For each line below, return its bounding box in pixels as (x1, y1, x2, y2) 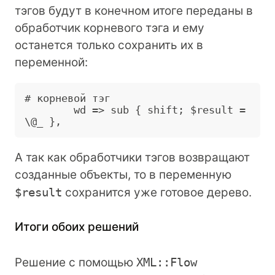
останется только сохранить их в (15, 37, 203, 52)
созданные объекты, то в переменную (15, 167, 231, 182)
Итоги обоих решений (15, 220, 139, 234)
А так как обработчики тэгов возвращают (15, 150, 250, 165)
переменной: (15, 55, 88, 69)
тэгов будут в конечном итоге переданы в (15, 3, 253, 18)
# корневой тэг (25, 92, 110, 104)
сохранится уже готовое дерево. (62, 185, 252, 199)
